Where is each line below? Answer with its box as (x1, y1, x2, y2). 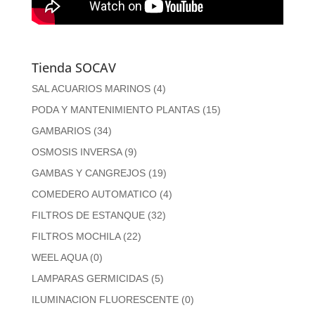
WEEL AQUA (31, 251, 87, 263)
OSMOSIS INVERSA (31, 146, 122, 157)
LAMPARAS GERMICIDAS (31, 272, 148, 284)
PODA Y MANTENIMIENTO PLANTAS (31, 103, 200, 115)
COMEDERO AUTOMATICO (31, 188, 157, 200)
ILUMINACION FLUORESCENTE (31, 293, 179, 305)
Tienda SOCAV (31, 58, 116, 76)
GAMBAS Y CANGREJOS (31, 167, 146, 179)
